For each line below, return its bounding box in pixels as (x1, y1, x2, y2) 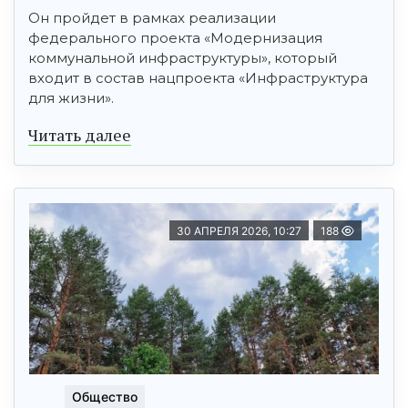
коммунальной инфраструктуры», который (28, 48, 337, 66)
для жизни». (28, 88, 114, 107)
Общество (72, 389, 138, 405)
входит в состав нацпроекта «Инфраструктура (28, 68, 368, 87)
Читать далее (28, 123, 131, 146)
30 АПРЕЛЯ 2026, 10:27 (177, 223, 301, 238)
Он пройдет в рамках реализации (28, 8, 276, 26)
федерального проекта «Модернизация (28, 28, 322, 46)
